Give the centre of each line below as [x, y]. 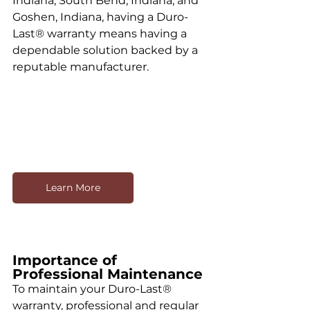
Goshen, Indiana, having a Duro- [100, 17]
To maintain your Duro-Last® [93, 289]
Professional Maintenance [108, 274]
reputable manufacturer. [81, 67]
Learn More [73, 188]
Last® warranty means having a [101, 34]
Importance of [67, 261]
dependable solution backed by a [107, 50]
